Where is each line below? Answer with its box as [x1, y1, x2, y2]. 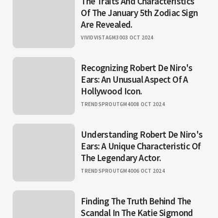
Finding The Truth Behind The [81, 195, 191, 207]
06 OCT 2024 [133, 167, 165, 175]
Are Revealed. [81, 18, 132, 31]
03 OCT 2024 [122, 34, 154, 41]
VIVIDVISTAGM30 [81, 34, 122, 41]
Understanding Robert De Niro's [81, 128, 203, 141]
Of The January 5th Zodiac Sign [81, 7, 198, 19]
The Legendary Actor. [81, 152, 161, 164]
